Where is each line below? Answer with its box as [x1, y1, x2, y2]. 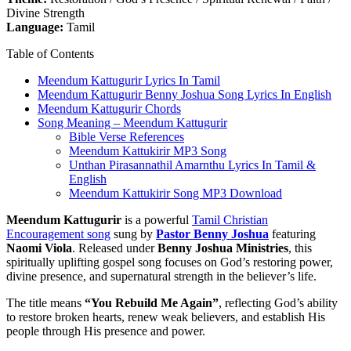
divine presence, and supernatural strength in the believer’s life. [6, 269, 317, 283]
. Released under [72, 241, 157, 255]
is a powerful [121, 212, 192, 226]
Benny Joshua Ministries [157, 241, 288, 255]
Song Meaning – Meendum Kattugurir [38, 115, 227, 129]
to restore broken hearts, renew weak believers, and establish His [6, 309, 325, 324]
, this [288, 241, 312, 255]
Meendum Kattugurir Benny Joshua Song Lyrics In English [38, 87, 331, 101]
